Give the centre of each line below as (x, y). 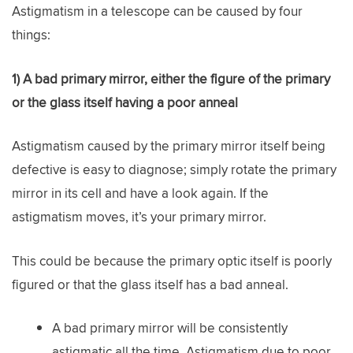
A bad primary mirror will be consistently (170, 328)
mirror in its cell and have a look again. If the (140, 193)
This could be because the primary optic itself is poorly (172, 260)
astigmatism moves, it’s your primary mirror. (139, 217)
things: (31, 35)
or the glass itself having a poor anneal (125, 102)
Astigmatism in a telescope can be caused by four (157, 11)
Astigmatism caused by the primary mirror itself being (169, 146)
